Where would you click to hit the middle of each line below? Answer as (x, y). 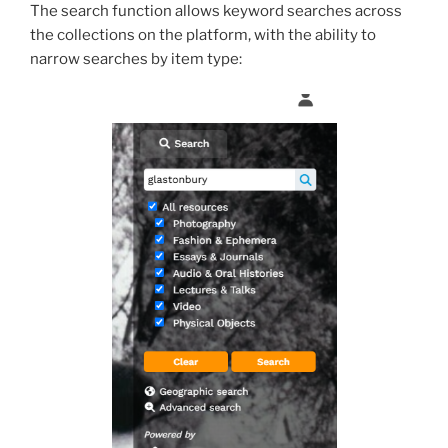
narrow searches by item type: (136, 59)
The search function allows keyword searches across (216, 11)
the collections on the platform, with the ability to (203, 35)
